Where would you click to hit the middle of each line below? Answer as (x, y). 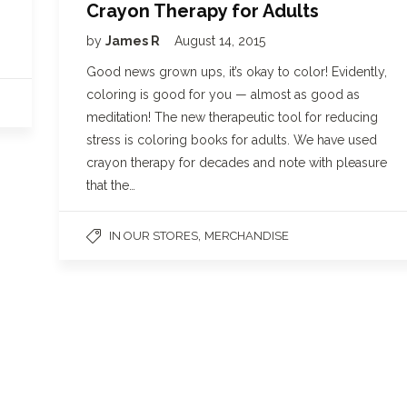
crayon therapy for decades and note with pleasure (237, 163)
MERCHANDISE (247, 236)
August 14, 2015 (220, 41)
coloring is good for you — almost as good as (223, 94)
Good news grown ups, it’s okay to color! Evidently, (237, 72)
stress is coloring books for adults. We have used (232, 140)
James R (134, 41)
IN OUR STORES (154, 236)
